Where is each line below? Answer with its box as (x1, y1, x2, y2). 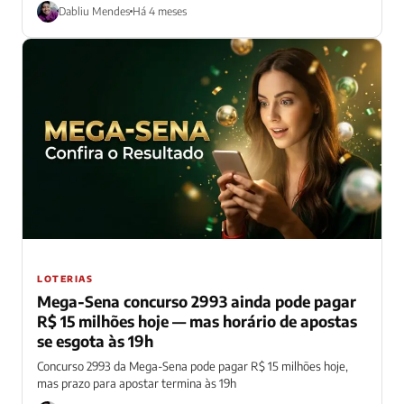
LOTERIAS (37, 273, 93, 285)
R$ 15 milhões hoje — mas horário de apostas (37, 311, 357, 332)
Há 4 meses (133, 5, 187, 19)
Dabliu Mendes (59, 5, 130, 19)
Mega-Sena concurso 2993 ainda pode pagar (37, 291, 356, 312)
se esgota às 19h (37, 331, 153, 352)
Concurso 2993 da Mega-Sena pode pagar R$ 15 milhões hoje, (37, 359, 348, 374)
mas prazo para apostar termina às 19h (37, 376, 236, 391)
